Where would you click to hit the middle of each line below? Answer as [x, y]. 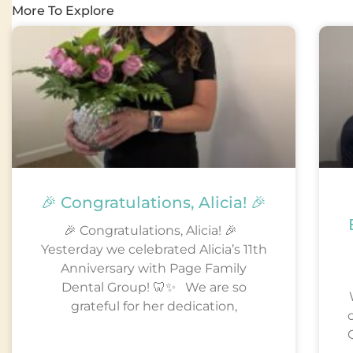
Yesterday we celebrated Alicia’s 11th [154, 250]
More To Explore [63, 11]
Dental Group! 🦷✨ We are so [154, 288]
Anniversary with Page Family [154, 269]
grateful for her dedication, [154, 307]
